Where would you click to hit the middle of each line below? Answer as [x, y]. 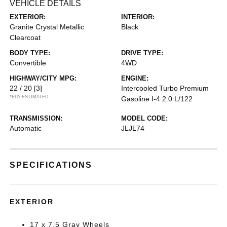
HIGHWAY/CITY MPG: [43, 78]
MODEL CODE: [144, 118]
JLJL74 [133, 128]
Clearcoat [25, 37]
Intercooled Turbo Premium [165, 88]
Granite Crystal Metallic [47, 27]
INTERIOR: [138, 17]
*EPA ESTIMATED [29, 97]
